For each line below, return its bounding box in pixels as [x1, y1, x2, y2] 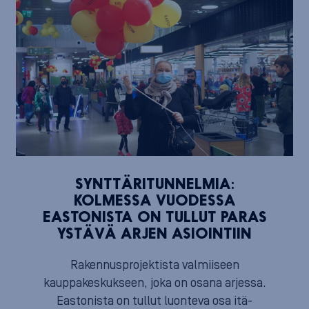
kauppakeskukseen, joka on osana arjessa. [43, 276, 266, 290]
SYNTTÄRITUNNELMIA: [74, 177, 235, 192]
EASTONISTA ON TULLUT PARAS [42, 210, 267, 226]
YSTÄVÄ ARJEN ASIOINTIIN [57, 227, 252, 242]
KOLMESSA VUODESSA [73, 194, 236, 209]
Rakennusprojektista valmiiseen [70, 258, 239, 272]
